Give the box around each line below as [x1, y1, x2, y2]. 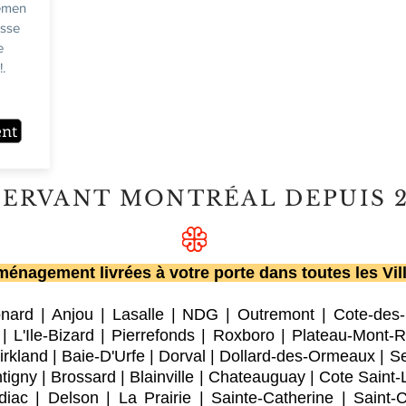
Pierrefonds [111, 326, 196, 344]
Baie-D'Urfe [61, 347, 145, 365]
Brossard [51, 368, 117, 386]
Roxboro [212, 326, 275, 344]
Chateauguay [208, 368, 305, 386]
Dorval [159, 347, 206, 365]
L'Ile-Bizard [14, 326, 95, 344]
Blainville [130, 368, 195, 386]
